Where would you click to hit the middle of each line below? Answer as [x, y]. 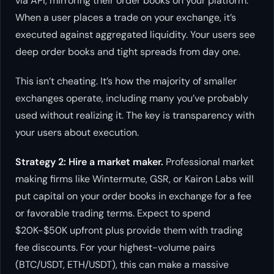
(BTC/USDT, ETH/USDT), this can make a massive [122, 265]
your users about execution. [77, 133]
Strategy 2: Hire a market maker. [89, 162]
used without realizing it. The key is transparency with [135, 116]
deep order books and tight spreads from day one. [128, 52]
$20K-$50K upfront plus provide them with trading [129, 231]
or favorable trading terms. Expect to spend [113, 213]
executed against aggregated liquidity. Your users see [135, 35]
